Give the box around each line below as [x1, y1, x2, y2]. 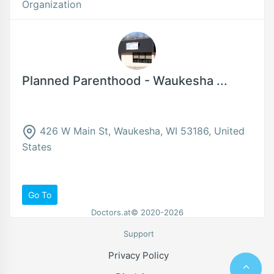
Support [123, 229, 154, 239]
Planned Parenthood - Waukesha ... [22, 73, 228, 88]
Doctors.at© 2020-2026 [91, 207, 183, 217]
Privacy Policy [108, 250, 169, 262]
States [22, 140, 51, 153]
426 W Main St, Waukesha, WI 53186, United [37, 125, 245, 137]
